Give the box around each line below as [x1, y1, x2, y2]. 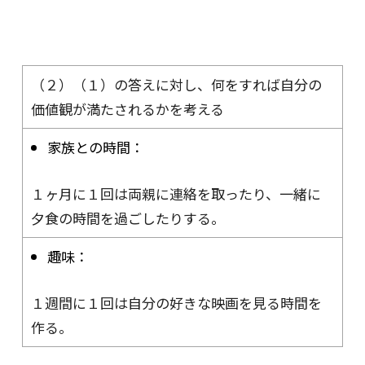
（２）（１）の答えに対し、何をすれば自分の [30, 73, 322, 95]
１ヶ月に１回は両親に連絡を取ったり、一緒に [30, 183, 321, 204]
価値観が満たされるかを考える [30, 98, 224, 119]
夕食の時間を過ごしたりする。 [30, 208, 225, 228]
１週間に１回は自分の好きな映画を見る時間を [30, 292, 322, 313]
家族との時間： [46, 136, 144, 157]
